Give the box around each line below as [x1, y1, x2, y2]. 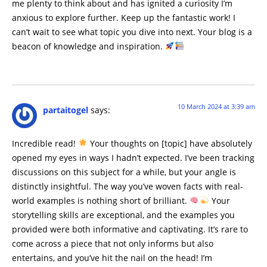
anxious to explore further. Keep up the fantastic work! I [12, 11, 235, 23]
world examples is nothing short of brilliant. [12, 194, 190, 206]
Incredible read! [12, 137, 78, 149]
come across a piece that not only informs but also [12, 237, 213, 249]
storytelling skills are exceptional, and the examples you [12, 209, 235, 221]
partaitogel [43, 104, 88, 116]
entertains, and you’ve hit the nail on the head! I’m [12, 252, 212, 263]
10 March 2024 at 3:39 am [178, 101, 255, 111]
